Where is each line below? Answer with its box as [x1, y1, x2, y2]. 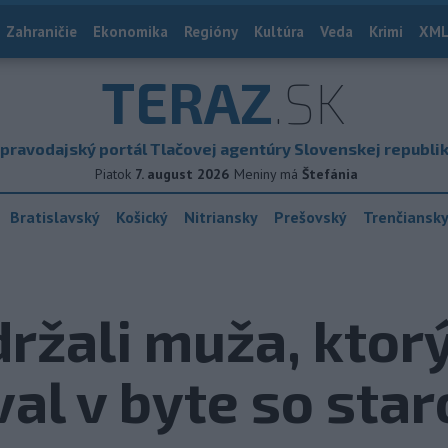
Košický [116, 207, 168, 227]
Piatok [95, 165, 131, 183]
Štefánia [302, 165, 358, 183]
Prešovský [274, 207, 347, 227]
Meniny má [234, 165, 302, 183]
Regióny [184, 22, 238, 41]
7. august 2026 [135, 165, 229, 183]
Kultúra [254, 22, 304, 41]
